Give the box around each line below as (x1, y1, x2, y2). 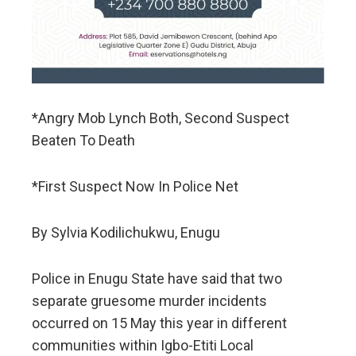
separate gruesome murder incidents (32, 292, 267, 310)
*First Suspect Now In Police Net (32, 178, 238, 195)
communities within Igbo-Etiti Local (32, 337, 253, 354)
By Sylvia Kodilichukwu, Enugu (32, 224, 220, 242)
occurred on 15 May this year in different (32, 315, 287, 332)
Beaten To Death (32, 132, 135, 149)
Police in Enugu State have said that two (32, 270, 282, 288)
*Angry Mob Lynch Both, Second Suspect (32, 110, 289, 127)
